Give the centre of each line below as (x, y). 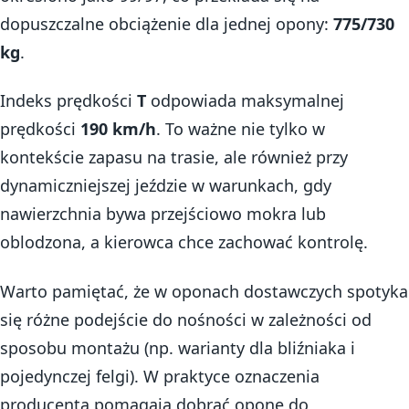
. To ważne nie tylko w (241, 129)
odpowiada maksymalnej (245, 101)
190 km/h (118, 129)
